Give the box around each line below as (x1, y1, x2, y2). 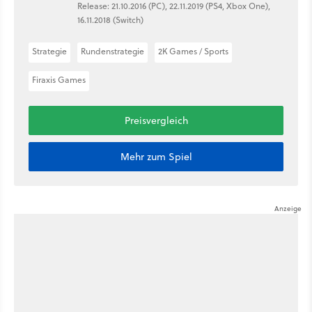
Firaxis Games (32, 73, 86, 86)
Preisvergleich (124, 113, 188, 127)
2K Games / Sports (158, 45, 228, 57)
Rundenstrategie (81, 45, 144, 57)
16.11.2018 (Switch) (77, 14, 143, 26)
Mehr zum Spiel (120, 149, 192, 164)
